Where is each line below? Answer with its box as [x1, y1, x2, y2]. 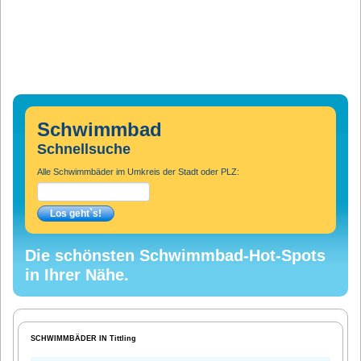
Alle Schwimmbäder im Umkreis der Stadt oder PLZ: [37, 167, 240, 177]
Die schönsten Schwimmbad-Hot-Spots [25, 247, 326, 265]
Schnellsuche [37, 141, 131, 158]
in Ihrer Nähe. [25, 266, 130, 284]
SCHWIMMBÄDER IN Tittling [31, 334, 137, 343]
